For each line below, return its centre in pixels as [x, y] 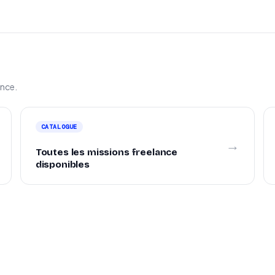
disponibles [62, 165]
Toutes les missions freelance [107, 152]
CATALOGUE [59, 127]
